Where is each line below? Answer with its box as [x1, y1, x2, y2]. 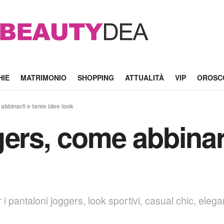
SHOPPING [77, 72, 114, 82]
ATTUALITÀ [124, 72, 164, 82]
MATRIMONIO [20, 72, 66, 82]
